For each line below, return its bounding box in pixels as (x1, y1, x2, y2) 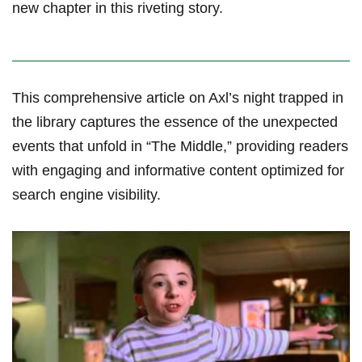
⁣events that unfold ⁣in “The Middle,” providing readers (12, 138, 348, 155)
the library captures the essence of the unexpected (12, 114, 338, 131)
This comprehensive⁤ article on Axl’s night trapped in (12, 90, 343, 107)
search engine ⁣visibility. (12, 187, 161, 204)
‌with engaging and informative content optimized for (12, 162, 344, 179)
